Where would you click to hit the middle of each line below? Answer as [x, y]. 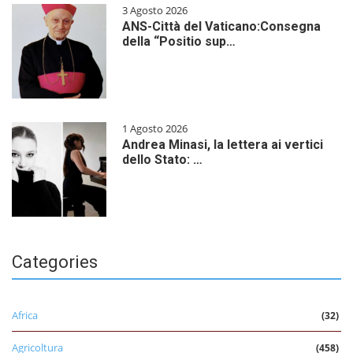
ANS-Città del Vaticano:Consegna [221, 26]
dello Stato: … [162, 159]
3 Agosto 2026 [155, 10]
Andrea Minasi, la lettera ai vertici [223, 144]
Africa [25, 315]
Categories [55, 262]
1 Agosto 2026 [155, 128]
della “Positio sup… [179, 41]
